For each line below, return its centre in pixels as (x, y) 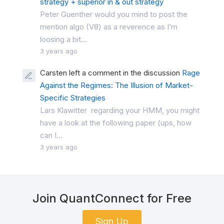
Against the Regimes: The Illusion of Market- (116, 85)
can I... (51, 135)
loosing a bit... (63, 39)
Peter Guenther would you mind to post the (114, 14)
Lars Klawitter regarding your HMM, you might (120, 110)
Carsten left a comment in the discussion (111, 72)
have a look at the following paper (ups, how (116, 122)
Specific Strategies (73, 97)
